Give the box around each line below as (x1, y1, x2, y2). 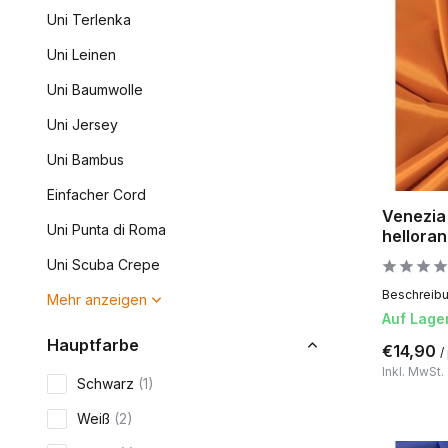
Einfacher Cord (47, 186, 146, 203)
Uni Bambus (47, 151, 124, 168)
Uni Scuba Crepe (47, 256, 160, 273)
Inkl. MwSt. (382, 364, 444, 380)
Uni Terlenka (47, 11, 131, 28)
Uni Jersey (47, 116, 118, 133)
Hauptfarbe (47, 335, 139, 355)
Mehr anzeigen (47, 291, 147, 308)
